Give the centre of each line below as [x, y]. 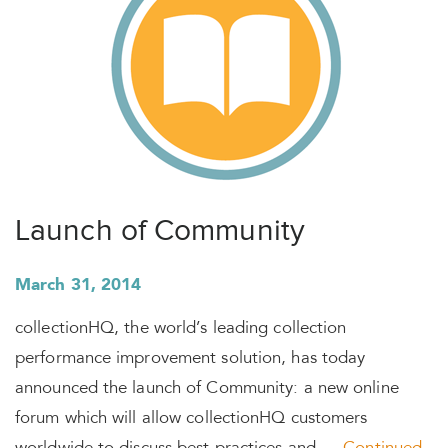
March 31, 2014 [78, 285]
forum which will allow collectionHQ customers [191, 419]
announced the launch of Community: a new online [207, 389]
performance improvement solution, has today [190, 359]
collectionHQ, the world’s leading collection [181, 329]
